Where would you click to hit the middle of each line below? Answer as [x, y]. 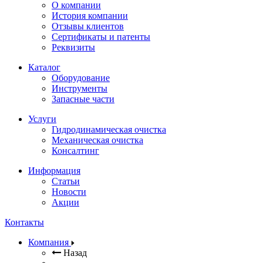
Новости [69, 192]
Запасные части [83, 99]
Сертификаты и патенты [101, 37]
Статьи [66, 181]
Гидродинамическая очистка [109, 129]
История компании [90, 16]
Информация [54, 171]
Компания [50, 242]
